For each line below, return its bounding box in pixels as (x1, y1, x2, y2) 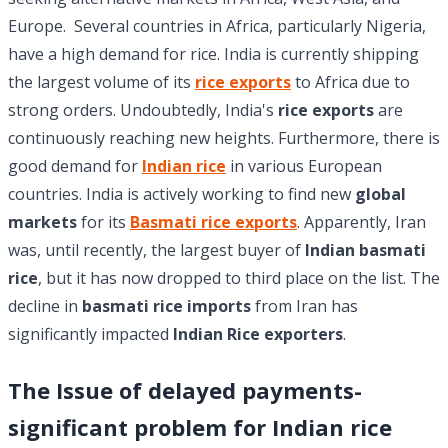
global (355, 183, 406, 206)
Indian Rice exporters (173, 323, 343, 346)
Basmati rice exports (130, 211, 297, 234)
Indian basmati (305, 239, 426, 262)
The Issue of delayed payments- (8, 375, 362, 406)
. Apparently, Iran (297, 211, 426, 234)
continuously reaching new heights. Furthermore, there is (8, 127, 440, 150)
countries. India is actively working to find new (8, 183, 355, 206)
